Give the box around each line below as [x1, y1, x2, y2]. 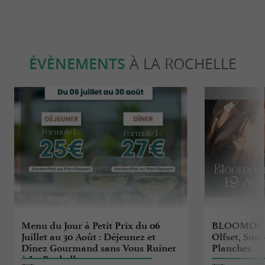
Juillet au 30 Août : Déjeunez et [21, 230, 156, 243]
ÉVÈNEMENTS [28, 53, 125, 74]
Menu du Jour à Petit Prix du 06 [21, 219, 160, 231]
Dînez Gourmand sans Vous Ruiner [21, 241, 177, 254]
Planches [212, 241, 252, 254]
